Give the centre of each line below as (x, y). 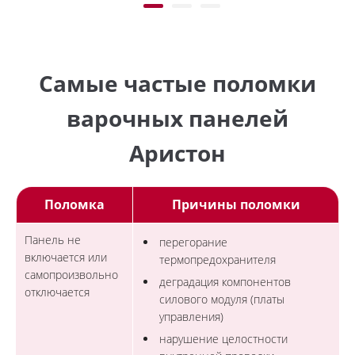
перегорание (193, 242)
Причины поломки (236, 204)
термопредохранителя (218, 260)
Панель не (53, 240)
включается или (66, 257)
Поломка (74, 204)
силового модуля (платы (222, 299)
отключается (57, 292)
